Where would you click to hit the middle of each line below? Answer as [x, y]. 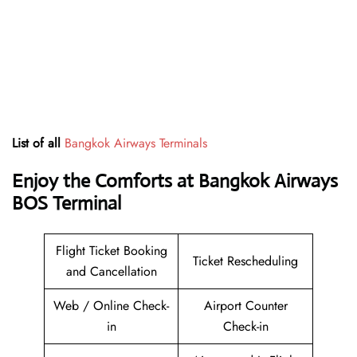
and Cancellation [111, 272]
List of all [38, 143]
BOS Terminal [67, 204]
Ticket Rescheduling [245, 261]
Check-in [245, 327]
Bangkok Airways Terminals [136, 143]
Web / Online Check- [111, 306]
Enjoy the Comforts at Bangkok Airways [175, 181]
